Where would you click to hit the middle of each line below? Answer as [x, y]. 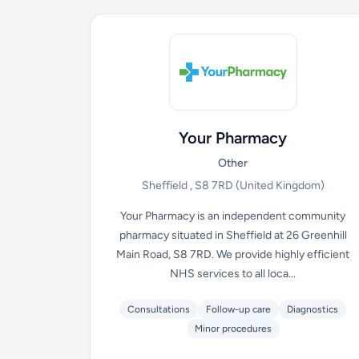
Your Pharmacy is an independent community [233, 216]
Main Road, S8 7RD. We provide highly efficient [233, 254]
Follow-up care [239, 309]
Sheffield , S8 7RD [188, 186]
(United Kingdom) [280, 186]
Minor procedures [233, 329]
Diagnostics [313, 309]
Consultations [159, 309]
